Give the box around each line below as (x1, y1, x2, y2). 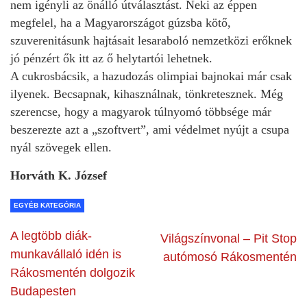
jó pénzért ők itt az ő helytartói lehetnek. (10, 51, 212, 65)
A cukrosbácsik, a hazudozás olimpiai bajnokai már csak (10, 69, 292, 83)
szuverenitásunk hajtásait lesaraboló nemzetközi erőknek (10, 33, 292, 47)
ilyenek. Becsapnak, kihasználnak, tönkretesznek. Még (10, 86, 283, 101)
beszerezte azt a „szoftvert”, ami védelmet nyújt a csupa (10, 122, 289, 136)
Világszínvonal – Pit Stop (160, 231, 297, 245)
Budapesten (10, 284, 76, 298)
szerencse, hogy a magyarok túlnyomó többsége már (10, 104, 271, 119)
